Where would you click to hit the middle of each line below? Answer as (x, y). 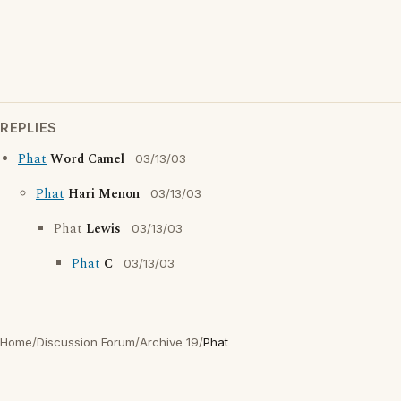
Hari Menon (104, 195)
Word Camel (87, 160)
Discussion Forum (86, 342)
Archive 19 (169, 342)
